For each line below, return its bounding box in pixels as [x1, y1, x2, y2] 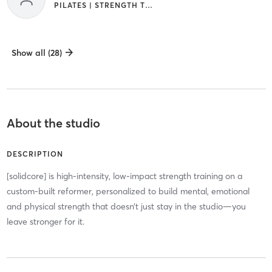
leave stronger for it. [6, 216, 84, 228]
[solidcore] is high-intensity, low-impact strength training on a [6, 171, 242, 182]
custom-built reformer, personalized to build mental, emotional [6, 186, 250, 197]
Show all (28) [11, 47, 62, 59]
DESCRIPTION [6, 149, 63, 159]
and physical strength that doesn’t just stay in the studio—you [6, 201, 246, 212]
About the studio [6, 115, 100, 131]
